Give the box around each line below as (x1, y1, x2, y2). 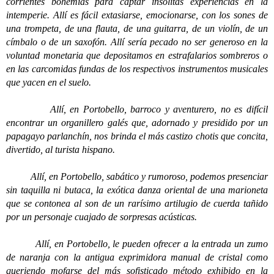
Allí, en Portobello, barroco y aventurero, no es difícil (6, 104, 268, 114)
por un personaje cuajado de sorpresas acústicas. (6, 212, 197, 222)
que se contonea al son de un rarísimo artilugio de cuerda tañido (6, 198, 268, 209)
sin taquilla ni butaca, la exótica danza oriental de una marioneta (6, 185, 268, 195)
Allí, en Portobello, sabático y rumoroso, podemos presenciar (6, 171, 268, 182)
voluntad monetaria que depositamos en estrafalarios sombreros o (6, 50, 268, 61)
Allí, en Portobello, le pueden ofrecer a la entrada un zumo (6, 239, 268, 249)
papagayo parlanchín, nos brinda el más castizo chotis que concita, (6, 131, 268, 141)
